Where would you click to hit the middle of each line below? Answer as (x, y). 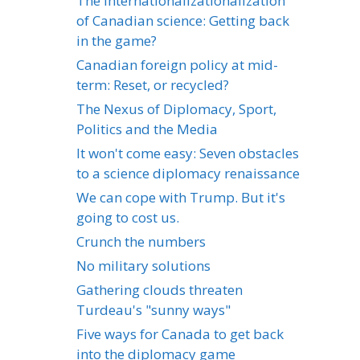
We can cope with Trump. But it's (181, 197)
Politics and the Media (147, 129)
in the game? (117, 40)
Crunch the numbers (141, 241)
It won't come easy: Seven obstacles (188, 153)
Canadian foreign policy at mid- (177, 64)
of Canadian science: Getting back (183, 20)
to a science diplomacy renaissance (188, 173)
